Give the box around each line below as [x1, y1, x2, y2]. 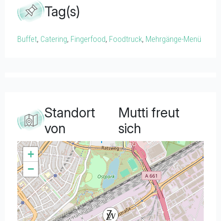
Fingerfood [71, 34, 106, 44]
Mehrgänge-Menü [146, 34, 201, 44]
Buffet [17, 34, 37, 44]
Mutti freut [118, 104, 180, 120]
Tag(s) [44, 3, 80, 20]
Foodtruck [109, 34, 142, 44]
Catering [40, 34, 67, 44]
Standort [44, 104, 95, 120]
